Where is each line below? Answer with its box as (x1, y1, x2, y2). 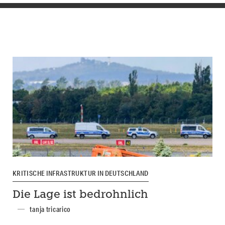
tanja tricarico (30, 204, 71, 214)
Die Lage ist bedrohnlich (12, 189, 148, 200)
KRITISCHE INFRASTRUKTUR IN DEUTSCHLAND (12, 169, 149, 178)
